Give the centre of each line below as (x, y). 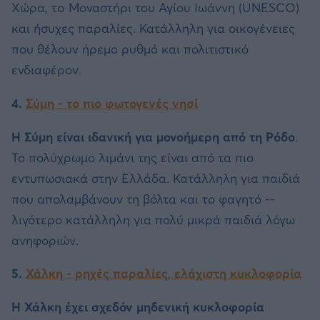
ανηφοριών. (45, 240)
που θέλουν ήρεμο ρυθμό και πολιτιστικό (130, 50)
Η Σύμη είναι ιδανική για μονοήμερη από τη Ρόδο (153, 137)
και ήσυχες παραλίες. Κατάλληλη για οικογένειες (153, 29)
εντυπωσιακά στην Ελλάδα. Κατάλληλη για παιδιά (156, 178)
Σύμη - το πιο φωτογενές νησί (112, 103)
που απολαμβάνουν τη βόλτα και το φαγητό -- (143, 199)
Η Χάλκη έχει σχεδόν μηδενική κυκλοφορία (138, 307)
